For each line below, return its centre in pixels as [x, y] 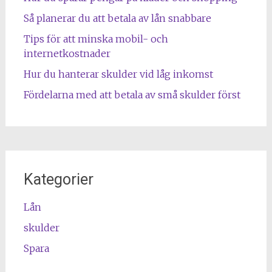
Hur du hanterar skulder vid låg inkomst [118, 74]
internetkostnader [67, 53]
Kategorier [58, 179]
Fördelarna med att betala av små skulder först [132, 95]
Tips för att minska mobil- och [96, 39]
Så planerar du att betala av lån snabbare [117, 18]
